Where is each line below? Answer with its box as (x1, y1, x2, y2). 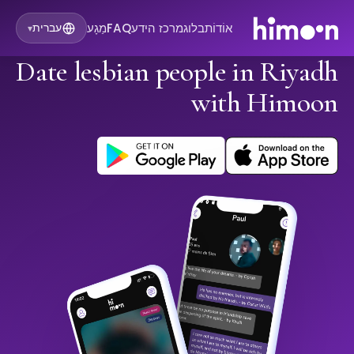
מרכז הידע (131, 19, 184, 36)
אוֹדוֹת (205, 19, 233, 36)
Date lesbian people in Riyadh (16, 55, 338, 89)
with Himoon (190, 85, 338, 120)
